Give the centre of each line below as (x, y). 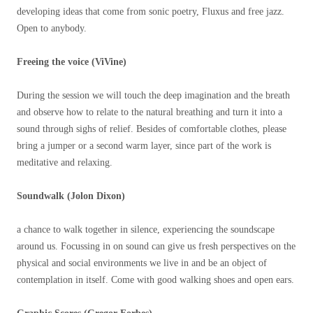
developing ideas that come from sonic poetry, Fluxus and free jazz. (151, 12)
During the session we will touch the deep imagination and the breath (153, 96)
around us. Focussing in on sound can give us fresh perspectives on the (156, 247)
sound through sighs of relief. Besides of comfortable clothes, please (152, 129)
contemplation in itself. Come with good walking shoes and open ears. (155, 280)
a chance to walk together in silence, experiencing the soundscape (146, 230)
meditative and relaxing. (65, 163)
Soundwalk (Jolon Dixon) (71, 196)
